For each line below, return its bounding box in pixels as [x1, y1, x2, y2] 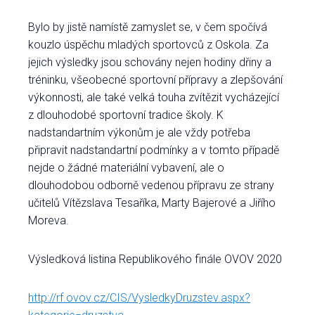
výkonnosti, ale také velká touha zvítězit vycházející [28, 91, 279, 104]
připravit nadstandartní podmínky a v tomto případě [28, 143, 279, 157]
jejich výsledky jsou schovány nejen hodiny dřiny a [28, 56, 271, 69]
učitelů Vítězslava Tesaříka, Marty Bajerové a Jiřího [28, 196, 276, 210]
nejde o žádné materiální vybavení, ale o [28, 161, 224, 174]
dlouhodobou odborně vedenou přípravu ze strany [28, 179, 274, 192]
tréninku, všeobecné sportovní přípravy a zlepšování [28, 73, 283, 86]
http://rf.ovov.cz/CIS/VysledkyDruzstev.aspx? [28, 291, 250, 304]
